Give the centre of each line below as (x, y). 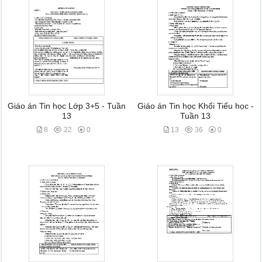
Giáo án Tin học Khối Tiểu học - (195, 106)
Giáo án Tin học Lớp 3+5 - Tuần (66, 106)
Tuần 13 (196, 116)
